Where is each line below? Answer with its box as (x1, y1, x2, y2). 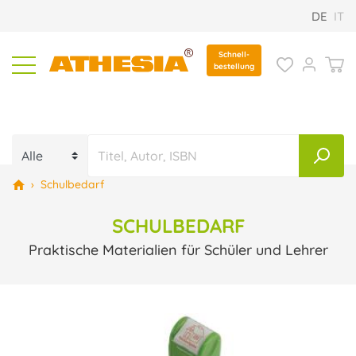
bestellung (214, 61, 254, 72)
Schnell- (219, 49, 250, 60)
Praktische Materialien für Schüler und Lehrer (28, 241, 328, 259)
